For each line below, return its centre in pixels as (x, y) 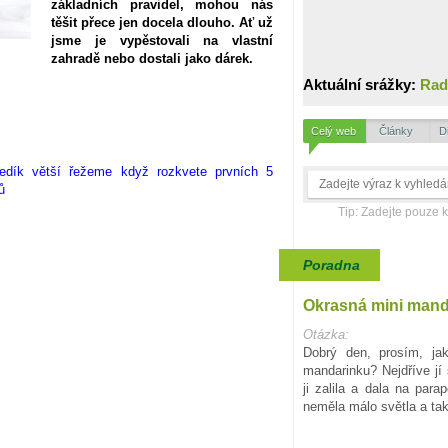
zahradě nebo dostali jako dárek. (152, 58)
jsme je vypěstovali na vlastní (162, 40)
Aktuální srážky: (361, 85)
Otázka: (326, 334)
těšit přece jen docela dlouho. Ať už (162, 22)
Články (396, 131)
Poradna (331, 265)
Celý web (333, 131)
